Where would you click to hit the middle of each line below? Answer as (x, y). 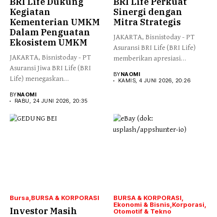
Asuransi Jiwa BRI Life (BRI (50, 68)
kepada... (127, 69)
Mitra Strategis (147, 22)
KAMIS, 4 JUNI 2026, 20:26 (154, 81)
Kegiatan (30, 12)
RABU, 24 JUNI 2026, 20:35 (51, 101)
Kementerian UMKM (55, 22)
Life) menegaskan (37, 79)
